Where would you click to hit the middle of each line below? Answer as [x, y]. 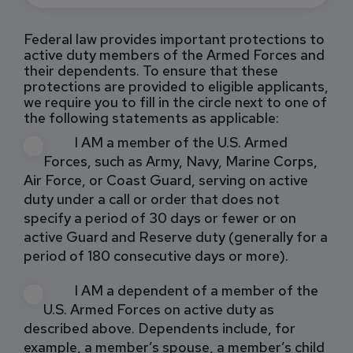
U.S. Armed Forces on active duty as [159, 309]
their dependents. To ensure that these [151, 70]
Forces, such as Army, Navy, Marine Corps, [180, 161]
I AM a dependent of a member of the [197, 291]
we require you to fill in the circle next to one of [175, 102]
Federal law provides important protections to [174, 39]
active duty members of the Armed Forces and [174, 54]
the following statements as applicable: [151, 117]
